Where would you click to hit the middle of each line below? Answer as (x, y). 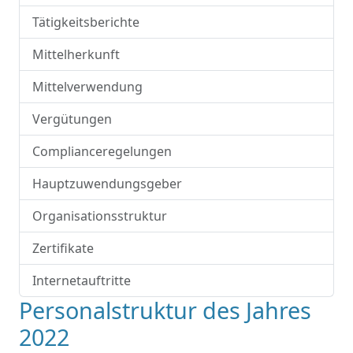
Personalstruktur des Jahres (165, 310)
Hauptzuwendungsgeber (107, 184)
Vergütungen (72, 119)
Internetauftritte (82, 281)
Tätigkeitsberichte (86, 22)
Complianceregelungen (102, 151)
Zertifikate (63, 248)
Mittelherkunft (76, 54)
